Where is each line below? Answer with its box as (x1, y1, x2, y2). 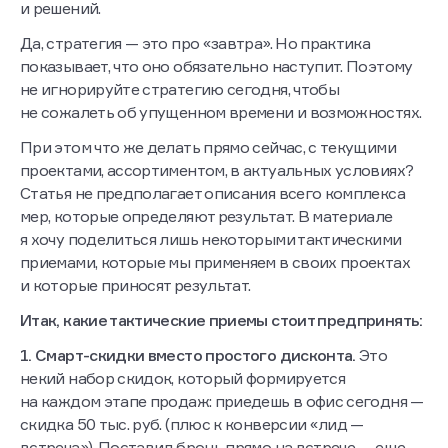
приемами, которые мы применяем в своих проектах (20, 252, 410, 273)
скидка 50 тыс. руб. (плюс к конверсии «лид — (20, 414, 364, 435)
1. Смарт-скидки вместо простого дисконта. (20, 345, 360, 366)
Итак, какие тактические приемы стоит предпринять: (20, 310, 423, 331)
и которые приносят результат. (20, 275, 251, 296)
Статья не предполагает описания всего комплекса (20, 183, 405, 204)
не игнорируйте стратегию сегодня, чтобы (20, 79, 340, 100)
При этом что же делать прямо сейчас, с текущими (20, 137, 396, 158)
